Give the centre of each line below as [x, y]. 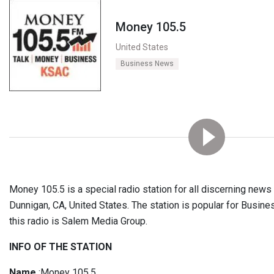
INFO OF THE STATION [61, 247]
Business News [147, 64]
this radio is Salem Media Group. [78, 221]
